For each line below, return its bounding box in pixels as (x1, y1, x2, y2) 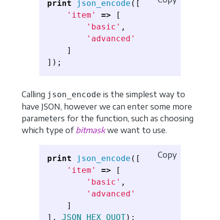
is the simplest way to (101, 89, 185, 100)
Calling (22, 89, 47, 100)
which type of (22, 125, 76, 136)
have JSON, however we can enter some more (22, 102, 192, 112)
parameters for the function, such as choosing (22, 113, 193, 124)
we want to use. (105, 125, 167, 136)
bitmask (76, 125, 105, 136)
